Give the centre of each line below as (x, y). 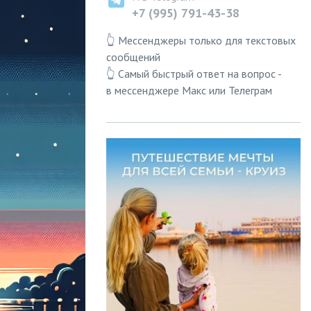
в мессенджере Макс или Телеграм (189, 90)
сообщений (133, 57)
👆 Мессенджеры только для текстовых (201, 40)
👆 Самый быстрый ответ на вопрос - (194, 74)
